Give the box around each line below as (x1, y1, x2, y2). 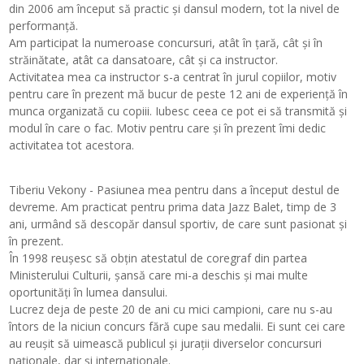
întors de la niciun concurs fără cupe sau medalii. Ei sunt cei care (9, 318, 346, 334)
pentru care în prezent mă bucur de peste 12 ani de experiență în (9, 85, 349, 102)
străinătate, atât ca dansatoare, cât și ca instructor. (9, 51, 279, 67)
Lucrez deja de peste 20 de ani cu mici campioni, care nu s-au (9, 301, 333, 317)
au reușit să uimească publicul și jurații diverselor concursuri (9, 335, 323, 351)
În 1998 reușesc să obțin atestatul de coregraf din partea (9, 249, 308, 266)
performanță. (9, 17, 79, 33)
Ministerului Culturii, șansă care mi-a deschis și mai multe (9, 266, 309, 283)
